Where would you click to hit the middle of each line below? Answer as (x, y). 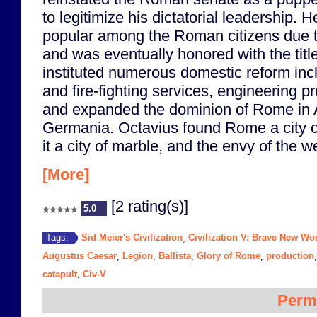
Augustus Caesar (80, 255)
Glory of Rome (229, 255)
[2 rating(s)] (148, 206)
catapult (60, 274)
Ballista (175, 255)
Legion (138, 255)
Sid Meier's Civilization (132, 237)
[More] (66, 174)
